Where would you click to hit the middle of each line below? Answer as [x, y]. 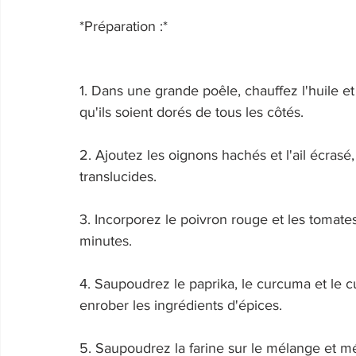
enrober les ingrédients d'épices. [183, 305]
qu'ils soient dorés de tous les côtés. [193, 112]
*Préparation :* [126, 26]
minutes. [108, 241]
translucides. [120, 176]
